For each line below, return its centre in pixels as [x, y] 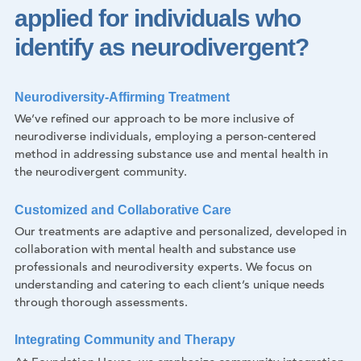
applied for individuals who [158, 18]
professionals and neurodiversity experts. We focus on [163, 268]
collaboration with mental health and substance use [155, 251]
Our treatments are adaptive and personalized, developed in [180, 233]
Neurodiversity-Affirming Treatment [122, 97]
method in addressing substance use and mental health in [171, 156]
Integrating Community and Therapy [125, 340]
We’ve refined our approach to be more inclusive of [154, 120]
